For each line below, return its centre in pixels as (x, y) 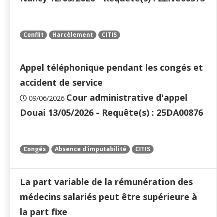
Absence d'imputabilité (91, 149)
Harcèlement (73, 35)
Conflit (33, 35)
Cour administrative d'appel (127, 98)
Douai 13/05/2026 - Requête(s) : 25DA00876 (111, 113)
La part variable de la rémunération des (106, 182)
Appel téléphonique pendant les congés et (111, 68)
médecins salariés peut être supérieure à (108, 197)
